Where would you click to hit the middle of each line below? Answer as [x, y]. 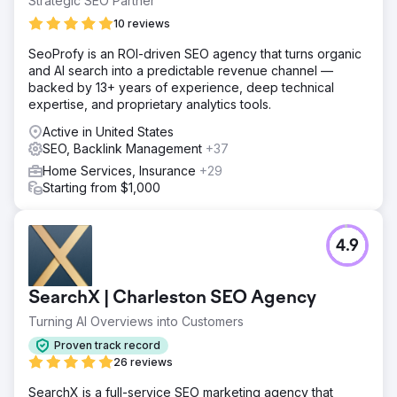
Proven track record [107, 346]
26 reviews [143, 362]
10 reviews [142, 23]
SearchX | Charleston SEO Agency [172, 298]
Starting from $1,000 [101, 187]
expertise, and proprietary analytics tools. [150, 104]
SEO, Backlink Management [124, 148]
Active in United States [108, 131]
